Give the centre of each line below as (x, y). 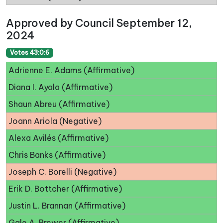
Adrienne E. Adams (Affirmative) (71, 70)
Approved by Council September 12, (99, 23)
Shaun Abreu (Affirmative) (59, 104)
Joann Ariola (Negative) (55, 121)
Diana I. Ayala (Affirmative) (60, 87)
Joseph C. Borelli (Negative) (62, 172)
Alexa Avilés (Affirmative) (58, 138)
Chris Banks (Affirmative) (57, 155)
